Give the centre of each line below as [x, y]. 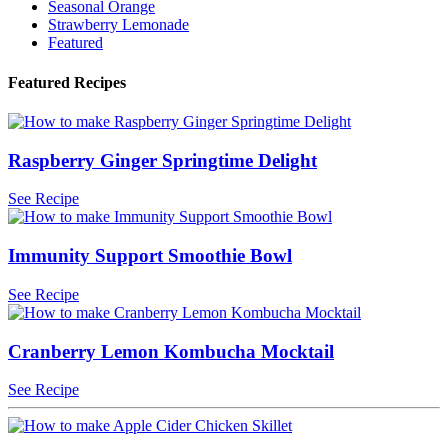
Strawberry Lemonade [118, 25]
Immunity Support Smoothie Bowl [150, 256]
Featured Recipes [67, 82]
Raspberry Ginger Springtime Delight [162, 160]
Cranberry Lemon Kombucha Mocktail [171, 351]
